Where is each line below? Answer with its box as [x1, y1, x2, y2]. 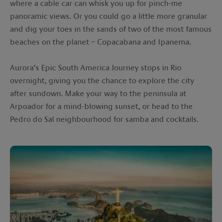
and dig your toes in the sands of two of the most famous [10, 24, 212, 34]
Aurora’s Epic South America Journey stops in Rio [10, 63, 181, 72]
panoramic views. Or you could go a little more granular [10, 11, 207, 21]
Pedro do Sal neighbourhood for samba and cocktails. [10, 114, 201, 124]
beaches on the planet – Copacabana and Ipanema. [10, 37, 191, 47]
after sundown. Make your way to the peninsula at [10, 89, 186, 98]
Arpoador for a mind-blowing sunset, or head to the [10, 102, 193, 111]
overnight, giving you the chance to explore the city [10, 76, 194, 85]
